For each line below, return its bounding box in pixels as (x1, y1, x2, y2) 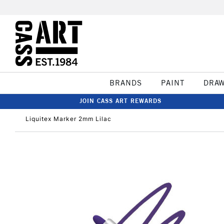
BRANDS (109, 78, 142, 87)
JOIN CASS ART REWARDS (79, 97, 161, 104)
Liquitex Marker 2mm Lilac (25, 115, 111, 122)
